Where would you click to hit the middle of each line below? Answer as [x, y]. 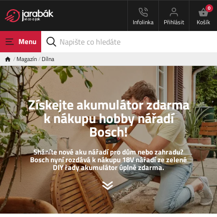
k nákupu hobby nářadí [108, 118]
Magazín [27, 59]
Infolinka [143, 22]
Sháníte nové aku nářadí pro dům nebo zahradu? [108, 152]
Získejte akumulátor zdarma [108, 105]
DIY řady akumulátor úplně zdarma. [108, 168]
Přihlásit [174, 22]
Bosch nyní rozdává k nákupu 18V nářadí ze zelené [108, 160]
